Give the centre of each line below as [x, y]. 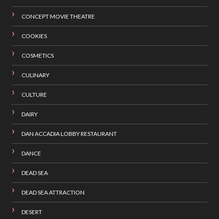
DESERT [32, 212]
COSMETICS [37, 56]
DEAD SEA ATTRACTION [53, 193]
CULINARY [35, 75]
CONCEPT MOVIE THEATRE [58, 17]
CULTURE [34, 95]
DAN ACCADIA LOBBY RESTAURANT [69, 134]
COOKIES [34, 36]
